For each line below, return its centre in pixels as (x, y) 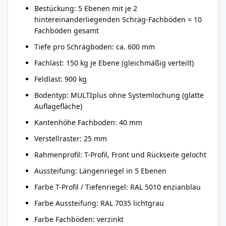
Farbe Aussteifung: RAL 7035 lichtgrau (99, 203)
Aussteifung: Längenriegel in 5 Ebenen (100, 171)
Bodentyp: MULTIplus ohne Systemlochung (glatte (119, 95)
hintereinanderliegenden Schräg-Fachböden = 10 (118, 19)
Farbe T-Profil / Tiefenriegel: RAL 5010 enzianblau (118, 187)
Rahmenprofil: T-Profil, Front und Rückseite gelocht (120, 155)
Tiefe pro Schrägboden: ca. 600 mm (95, 47)
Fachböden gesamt (67, 31)
